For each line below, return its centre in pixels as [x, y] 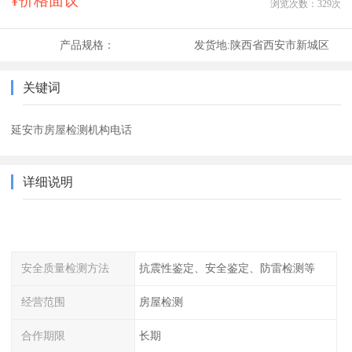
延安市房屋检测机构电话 [72, 130]
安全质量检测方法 [66, 268]
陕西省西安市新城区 [279, 45]
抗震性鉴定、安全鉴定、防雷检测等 [227, 268]
